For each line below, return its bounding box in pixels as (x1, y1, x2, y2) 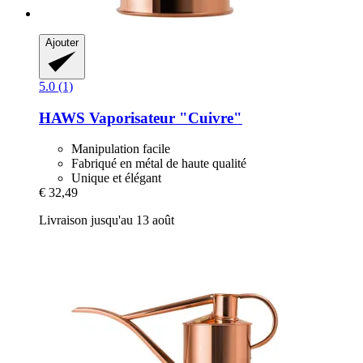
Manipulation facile (71, 142, 170, 156)
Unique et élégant (71, 171, 161, 186)
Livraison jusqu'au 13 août (39, 213, 174, 228)
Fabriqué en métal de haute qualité (71, 156, 246, 171)
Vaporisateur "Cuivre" (85, 109, 242, 126)
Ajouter (45, 36, 79, 49)
